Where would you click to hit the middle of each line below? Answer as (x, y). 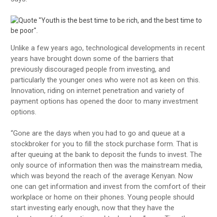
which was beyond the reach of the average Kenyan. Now (102, 176)
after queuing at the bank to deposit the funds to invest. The (107, 155)
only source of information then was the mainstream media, (107, 165)
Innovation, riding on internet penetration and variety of (98, 90)
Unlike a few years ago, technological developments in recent (108, 48)
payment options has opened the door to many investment (105, 101)
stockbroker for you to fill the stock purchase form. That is (105, 144)
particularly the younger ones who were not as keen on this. (106, 80)
